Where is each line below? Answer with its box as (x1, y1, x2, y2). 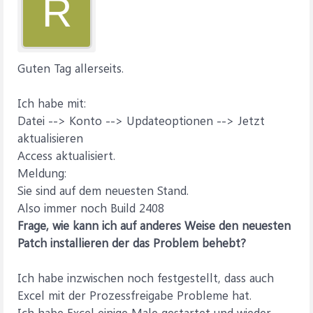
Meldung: (17, 165, 66, 180)
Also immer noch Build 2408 (17, 200, 164, 215)
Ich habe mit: (17, 95, 86, 110)
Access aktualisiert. (17, 147, 115, 163)
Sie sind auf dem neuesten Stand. (17, 182, 189, 198)
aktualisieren (17, 130, 83, 145)
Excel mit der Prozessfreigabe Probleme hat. (17, 287, 252, 303)
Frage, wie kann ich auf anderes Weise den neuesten (17, 217, 291, 233)
